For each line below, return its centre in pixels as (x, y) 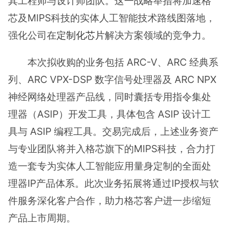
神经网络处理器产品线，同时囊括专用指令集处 (110, 97)
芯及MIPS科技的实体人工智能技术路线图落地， (112, 18)
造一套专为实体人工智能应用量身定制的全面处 (110, 166)
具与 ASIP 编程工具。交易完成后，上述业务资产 (113, 132)
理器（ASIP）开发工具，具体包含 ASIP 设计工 (109, 114)
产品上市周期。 (42, 218)
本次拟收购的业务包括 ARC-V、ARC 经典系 (123, 62)
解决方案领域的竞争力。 (158, 35)
